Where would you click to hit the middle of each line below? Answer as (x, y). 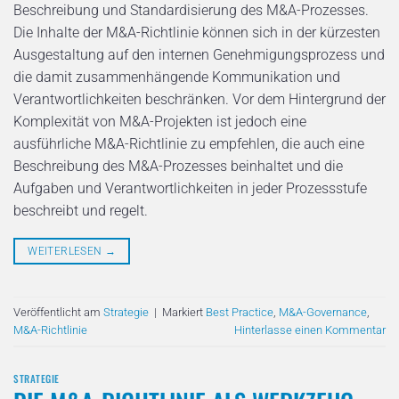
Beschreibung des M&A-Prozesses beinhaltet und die (178, 167)
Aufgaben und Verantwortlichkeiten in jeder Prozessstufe (190, 189)
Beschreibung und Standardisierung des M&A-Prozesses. (191, 11)
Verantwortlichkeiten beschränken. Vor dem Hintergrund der (199, 100)
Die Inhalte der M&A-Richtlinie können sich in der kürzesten (197, 33)
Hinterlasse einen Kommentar (310, 330)
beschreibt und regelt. (81, 211)
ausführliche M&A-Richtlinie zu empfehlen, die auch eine (189, 144)
